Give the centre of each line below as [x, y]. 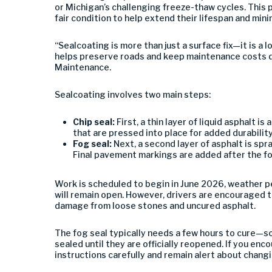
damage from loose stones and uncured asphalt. [155, 206]
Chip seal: [95, 122]
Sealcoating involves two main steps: [133, 94]
